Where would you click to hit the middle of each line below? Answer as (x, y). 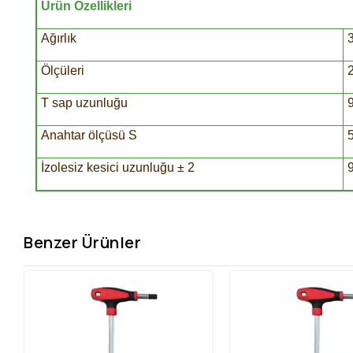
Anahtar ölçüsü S (89, 136)
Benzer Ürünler (83, 242)
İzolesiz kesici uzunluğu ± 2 (117, 168)
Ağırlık (58, 39)
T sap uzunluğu (84, 103)
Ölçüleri (62, 71)
